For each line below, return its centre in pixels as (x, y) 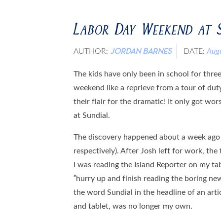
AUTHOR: (92, 51)
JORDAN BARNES (141, 52)
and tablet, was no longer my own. (133, 205)
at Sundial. (92, 115)
